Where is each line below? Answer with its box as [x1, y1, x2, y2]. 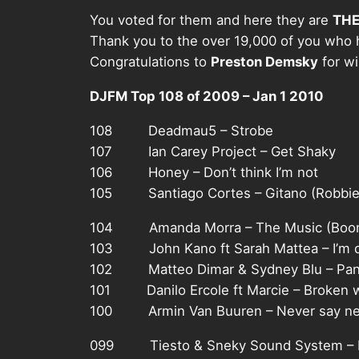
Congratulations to [90, 54, 211, 71]
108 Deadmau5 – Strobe [90, 122, 273, 139]
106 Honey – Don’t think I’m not [90, 163, 318, 180]
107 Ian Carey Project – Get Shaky [90, 143, 336, 159]
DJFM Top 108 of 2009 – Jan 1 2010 [90, 88, 324, 105]
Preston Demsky [211, 54, 318, 71]
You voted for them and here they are [90, 12, 333, 29]
